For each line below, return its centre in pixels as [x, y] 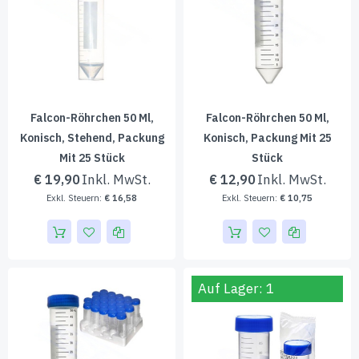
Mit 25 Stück [92, 158]
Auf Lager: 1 [236, 288]
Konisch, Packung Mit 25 [267, 138]
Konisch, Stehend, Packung [92, 138]
